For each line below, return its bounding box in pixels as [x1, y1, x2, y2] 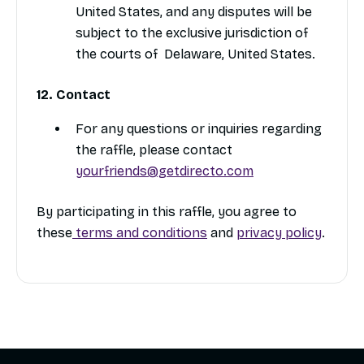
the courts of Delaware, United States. [76, 46, 315, 63]
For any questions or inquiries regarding [76, 121, 322, 137]
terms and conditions [72, 225, 207, 241]
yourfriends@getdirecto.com [76, 163, 253, 180]
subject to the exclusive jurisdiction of [76, 25, 308, 41]
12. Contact [37, 87, 110, 103]
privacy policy [236, 225, 322, 241]
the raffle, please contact [76, 142, 232, 158]
